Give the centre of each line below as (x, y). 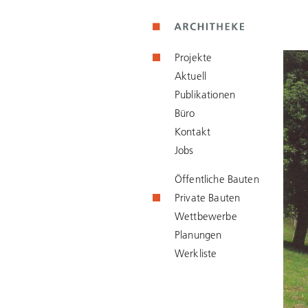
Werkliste (196, 253)
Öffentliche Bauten (217, 179)
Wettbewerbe (206, 216)
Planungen (198, 235)
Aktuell (191, 76)
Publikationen (205, 95)
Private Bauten (208, 198)
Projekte (194, 57)
